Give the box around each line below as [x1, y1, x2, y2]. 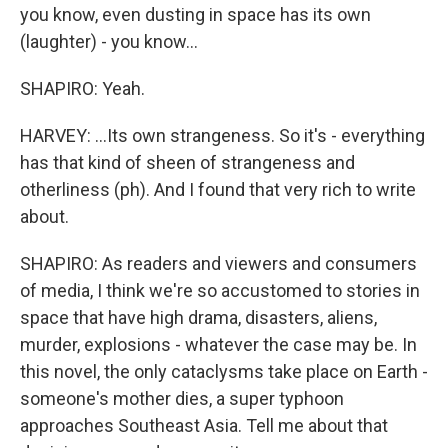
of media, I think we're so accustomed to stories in [20, 280, 420, 301]
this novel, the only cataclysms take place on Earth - [20, 361, 428, 382]
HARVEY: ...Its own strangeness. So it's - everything [20, 125, 425, 146]
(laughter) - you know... [20, 31, 198, 52]
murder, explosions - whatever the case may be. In [20, 334, 417, 355]
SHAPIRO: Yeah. [20, 78, 145, 99]
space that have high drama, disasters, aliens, [20, 307, 377, 328]
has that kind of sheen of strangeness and [20, 152, 355, 173]
